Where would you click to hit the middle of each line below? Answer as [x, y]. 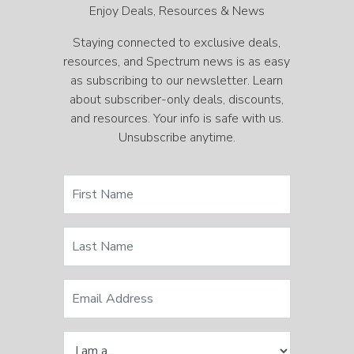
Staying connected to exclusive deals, [177, 43]
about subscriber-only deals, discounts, [177, 100]
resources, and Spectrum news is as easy [177, 62]
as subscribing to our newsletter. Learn [177, 81]
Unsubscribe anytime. [177, 138]
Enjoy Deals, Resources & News [177, 11]
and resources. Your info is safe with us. [177, 119]
